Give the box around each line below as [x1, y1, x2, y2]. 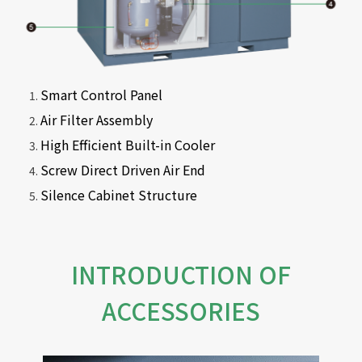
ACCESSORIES [102, 293, 260, 327]
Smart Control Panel [40, 84, 162, 104]
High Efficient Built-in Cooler [40, 134, 215, 154]
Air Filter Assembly [40, 109, 153, 129]
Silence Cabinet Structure [40, 184, 197, 204]
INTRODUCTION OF [71, 256, 291, 291]
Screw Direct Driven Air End [40, 159, 205, 179]
